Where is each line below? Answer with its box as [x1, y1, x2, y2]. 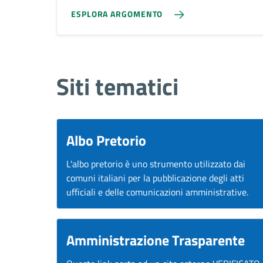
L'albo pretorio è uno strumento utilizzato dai [66, 157, 245, 171]
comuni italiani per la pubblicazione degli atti [66, 171, 244, 185]
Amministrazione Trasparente [66, 230, 245, 251]
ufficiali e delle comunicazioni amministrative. [66, 185, 248, 199]
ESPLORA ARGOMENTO [71, 7, 163, 20]
